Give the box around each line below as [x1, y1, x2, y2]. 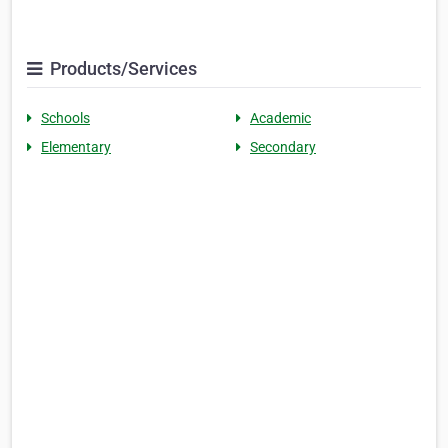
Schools [41, 109, 90, 126]
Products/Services [46, 57, 197, 79]
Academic [250, 109, 311, 126]
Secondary [250, 138, 316, 155]
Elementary [41, 138, 111, 155]
